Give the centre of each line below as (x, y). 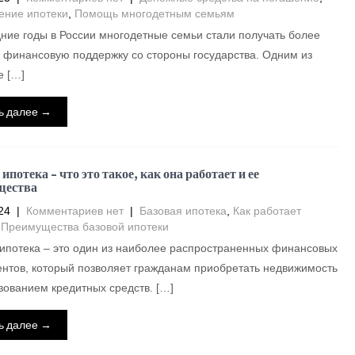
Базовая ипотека (183, 211)
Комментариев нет (74, 211)
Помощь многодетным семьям (154, 13)
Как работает (267, 211)
